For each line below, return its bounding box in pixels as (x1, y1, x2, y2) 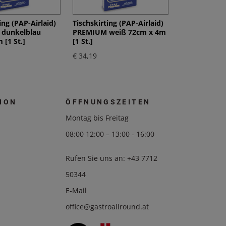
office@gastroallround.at (66, 202, 149, 212)
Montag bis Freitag (66, 113, 129, 123)
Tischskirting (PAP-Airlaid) (73, 18, 164, 28)
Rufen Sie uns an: (66, 153, 128, 163)
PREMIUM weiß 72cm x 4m (73, 27, 166, 37)
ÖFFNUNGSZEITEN (66, 98, 151, 106)
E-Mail (66, 186, 87, 196)
